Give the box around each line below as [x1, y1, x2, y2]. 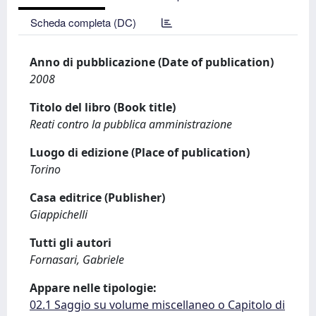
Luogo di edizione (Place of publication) [30, 145, 250, 160]
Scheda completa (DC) [30, 15, 136, 30]
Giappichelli [30, 207, 87, 222]
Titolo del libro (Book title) [30, 99, 176, 115]
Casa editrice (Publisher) [30, 190, 165, 205]
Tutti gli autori [30, 235, 111, 250]
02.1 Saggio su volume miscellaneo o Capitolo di [30, 297, 285, 312]
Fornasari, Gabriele [30, 252, 124, 267]
